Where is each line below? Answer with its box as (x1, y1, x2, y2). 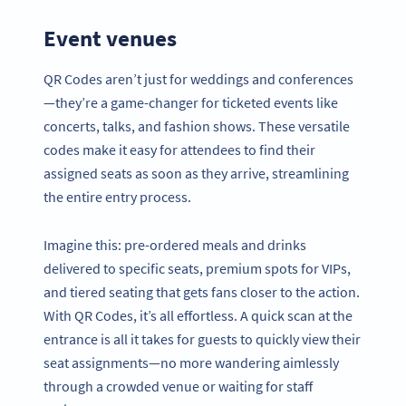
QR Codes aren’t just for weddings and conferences (43, 70, 353, 89)
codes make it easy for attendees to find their (43, 140, 315, 159)
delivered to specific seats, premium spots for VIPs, (43, 258, 351, 277)
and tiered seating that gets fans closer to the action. (43, 282, 360, 301)
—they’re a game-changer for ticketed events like (43, 93, 338, 112)
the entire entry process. (43, 188, 194, 207)
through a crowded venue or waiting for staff (43, 376, 313, 395)
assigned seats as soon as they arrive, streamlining (43, 164, 349, 183)
